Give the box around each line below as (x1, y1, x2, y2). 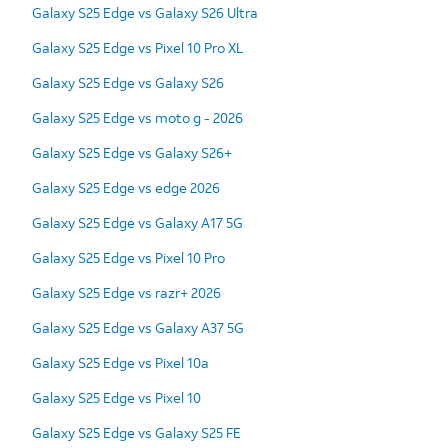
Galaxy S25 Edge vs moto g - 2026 (32, 107, 243, 127)
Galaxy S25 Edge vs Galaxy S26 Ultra (32, 2, 258, 22)
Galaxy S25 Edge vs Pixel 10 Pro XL (32, 37, 243, 57)
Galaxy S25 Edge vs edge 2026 (32, 177, 220, 197)
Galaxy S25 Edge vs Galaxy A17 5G (32, 212, 243, 232)
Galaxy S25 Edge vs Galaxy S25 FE (32, 422, 241, 442)
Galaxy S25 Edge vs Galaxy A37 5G (32, 317, 244, 337)
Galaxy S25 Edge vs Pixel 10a (32, 352, 209, 372)
